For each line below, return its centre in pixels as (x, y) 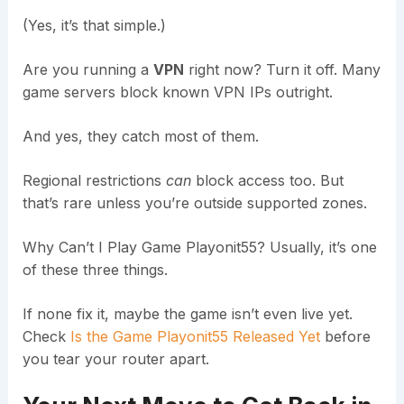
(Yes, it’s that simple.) (94, 25)
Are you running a (87, 69)
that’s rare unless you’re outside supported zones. (194, 202)
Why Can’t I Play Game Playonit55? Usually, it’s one (199, 247)
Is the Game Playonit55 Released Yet (195, 336)
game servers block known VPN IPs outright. (177, 92)
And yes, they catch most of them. (140, 136)
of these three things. (95, 269)
